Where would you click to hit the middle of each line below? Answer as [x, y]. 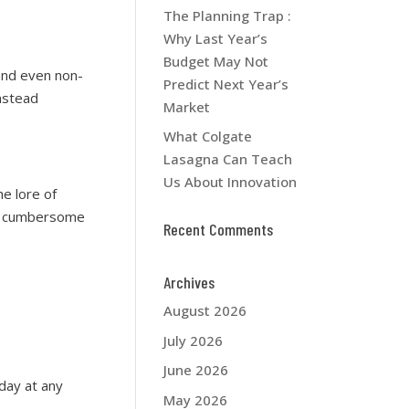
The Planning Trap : [228, 15]
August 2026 [205, 310]
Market [187, 106]
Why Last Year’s [216, 38]
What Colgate [208, 136]
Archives [189, 282]
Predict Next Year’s [226, 84]
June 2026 [196, 370]
